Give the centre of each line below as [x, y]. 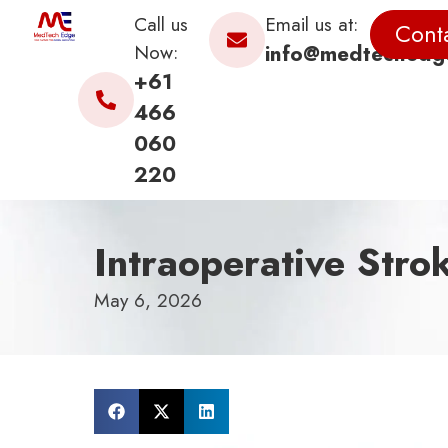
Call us [160, 24]
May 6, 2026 [148, 300]
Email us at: [311, 24]
